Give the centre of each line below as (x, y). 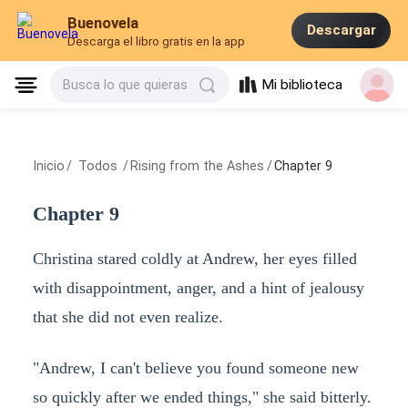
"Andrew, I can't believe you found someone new (195, 367)
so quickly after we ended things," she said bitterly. (202, 397)
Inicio (48, 166)
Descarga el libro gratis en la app (157, 42)
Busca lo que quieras (126, 85)
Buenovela (103, 23)
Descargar (341, 31)
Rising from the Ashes (198, 166)
